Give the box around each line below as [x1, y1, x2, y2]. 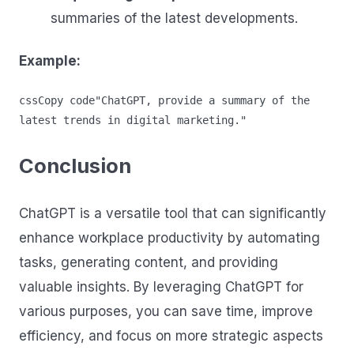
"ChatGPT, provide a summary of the [95, 94, 310, 107]
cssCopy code [19, 94, 95, 107]
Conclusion [19, 153, 131, 179]
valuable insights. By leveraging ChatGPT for [19, 278, 303, 295]
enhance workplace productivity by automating [19, 229, 320, 246]
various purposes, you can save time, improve [19, 303, 313, 319]
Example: [19, 52, 81, 69]
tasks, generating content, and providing [19, 254, 278, 270]
